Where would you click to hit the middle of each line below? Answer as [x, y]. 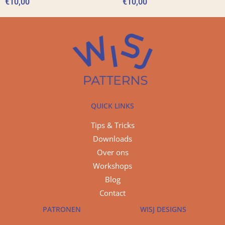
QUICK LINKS [113, 105]
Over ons [113, 152]
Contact [113, 193]
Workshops [113, 165]
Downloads [113, 138]
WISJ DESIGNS [163, 209]
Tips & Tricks [113, 125]
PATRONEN [62, 209]
